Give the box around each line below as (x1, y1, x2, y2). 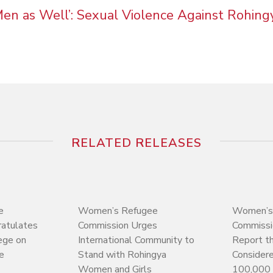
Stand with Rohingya (77, 247, 166, 261)
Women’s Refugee (77, 204, 158, 218)
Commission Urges (77, 218, 157, 232)
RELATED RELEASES (71, 134, 202, 151)
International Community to (77, 233, 194, 247)
